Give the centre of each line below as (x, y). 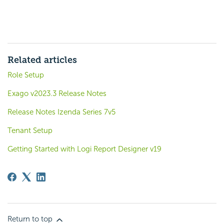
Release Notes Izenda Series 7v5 (61, 112)
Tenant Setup (30, 131)
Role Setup (26, 75)
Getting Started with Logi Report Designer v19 (84, 149)
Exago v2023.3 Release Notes (57, 94)
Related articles (42, 60)
